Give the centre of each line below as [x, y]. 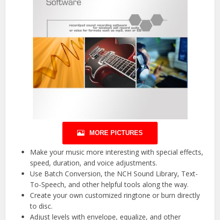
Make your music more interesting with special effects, [117, 152]
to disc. [41, 206]
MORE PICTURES [116, 133]
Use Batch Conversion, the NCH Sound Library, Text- [114, 174]
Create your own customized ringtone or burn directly [115, 195]
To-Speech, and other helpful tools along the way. [110, 185]
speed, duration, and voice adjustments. [94, 163]
